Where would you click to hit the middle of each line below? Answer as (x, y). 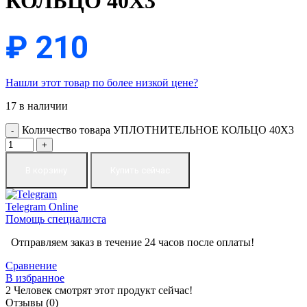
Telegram (27, 206)
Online (63, 206)
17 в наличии (37, 106)
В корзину (47, 170)
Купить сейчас (140, 170)
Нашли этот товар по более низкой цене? (102, 82)
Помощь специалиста (56, 219)
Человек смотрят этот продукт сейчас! (103, 290)
